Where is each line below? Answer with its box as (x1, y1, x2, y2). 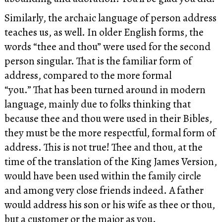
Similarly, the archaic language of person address (4, 10, 217, 25)
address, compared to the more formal (4, 68, 171, 83)
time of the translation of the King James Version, (4, 154, 217, 169)
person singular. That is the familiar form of (4, 54, 192, 68)
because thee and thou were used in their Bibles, (4, 111, 212, 126)
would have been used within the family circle (4, 168, 201, 183)
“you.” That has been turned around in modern (4, 82, 206, 97)
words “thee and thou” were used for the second (4, 39, 211, 54)
